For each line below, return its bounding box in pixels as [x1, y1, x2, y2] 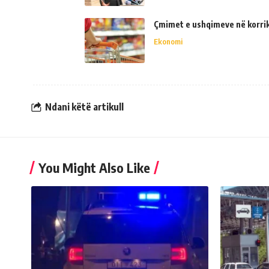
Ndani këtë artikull [45, 100, 124, 113]
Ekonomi [154, 37, 183, 46]
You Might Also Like [38, 159, 150, 176]
